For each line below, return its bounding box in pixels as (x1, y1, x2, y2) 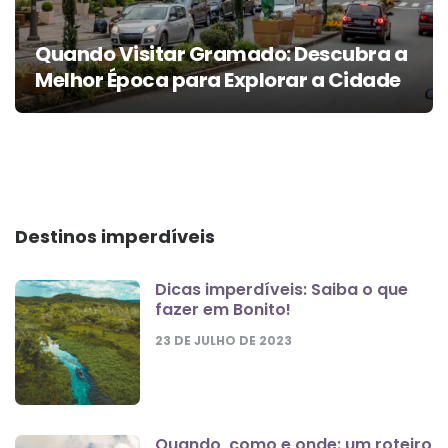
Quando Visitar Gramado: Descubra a (35, 39, 407, 68)
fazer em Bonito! (155, 297, 291, 321)
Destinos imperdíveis (15, 223, 215, 249)
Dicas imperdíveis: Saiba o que (155, 277, 408, 301)
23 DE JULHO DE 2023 (155, 331, 292, 349)
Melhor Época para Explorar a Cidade (35, 65, 401, 94)
